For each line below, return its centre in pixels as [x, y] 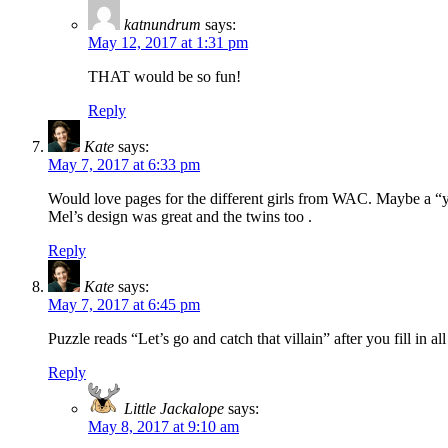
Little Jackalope [174, 409]
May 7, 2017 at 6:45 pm [124, 305]
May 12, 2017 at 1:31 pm [168, 43]
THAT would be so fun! [164, 77]
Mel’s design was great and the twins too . [180, 217]
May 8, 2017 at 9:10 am [163, 427]
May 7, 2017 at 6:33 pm [124, 165]
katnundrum [162, 25]
